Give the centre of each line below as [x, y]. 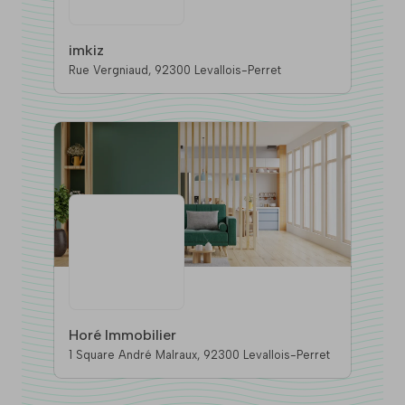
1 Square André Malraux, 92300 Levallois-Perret [267, 355]
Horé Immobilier [122, 335]
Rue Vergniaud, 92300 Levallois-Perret [218, 71]
